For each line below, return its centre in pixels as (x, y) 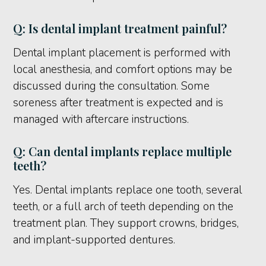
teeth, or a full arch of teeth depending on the (123, 207)
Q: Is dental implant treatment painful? (120, 28)
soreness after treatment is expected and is (118, 103)
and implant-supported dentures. (94, 240)
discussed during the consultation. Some (112, 86)
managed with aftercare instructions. (101, 120)
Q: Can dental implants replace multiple (123, 151)
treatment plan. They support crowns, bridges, (126, 224)
